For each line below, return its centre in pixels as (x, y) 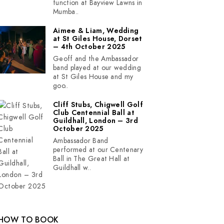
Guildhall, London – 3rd (95, 121)
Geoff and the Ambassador (96, 59)
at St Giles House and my (93, 77)
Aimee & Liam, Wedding (96, 31)
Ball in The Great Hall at (91, 159)
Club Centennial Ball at (94, 113)
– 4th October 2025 (89, 47)
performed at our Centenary (98, 150)
